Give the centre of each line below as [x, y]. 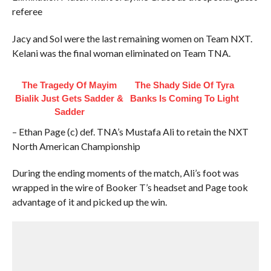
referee [27, 11]
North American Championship [76, 146]
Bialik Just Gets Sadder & [70, 98]
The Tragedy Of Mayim [70, 85]
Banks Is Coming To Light [184, 98]
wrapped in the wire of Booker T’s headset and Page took [130, 187]
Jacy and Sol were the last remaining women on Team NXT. [132, 38]
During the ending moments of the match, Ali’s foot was [125, 173]
